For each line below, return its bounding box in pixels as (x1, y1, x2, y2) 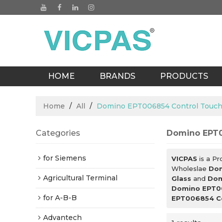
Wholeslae (171, 165, 209, 172)
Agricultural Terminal (43, 173, 117, 182)
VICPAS (171, 155, 197, 163)
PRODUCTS (160, 71, 208, 81)
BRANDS (100, 71, 135, 81)
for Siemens (43, 154, 86, 163)
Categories (36, 128, 80, 138)
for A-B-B (43, 193, 77, 202)
